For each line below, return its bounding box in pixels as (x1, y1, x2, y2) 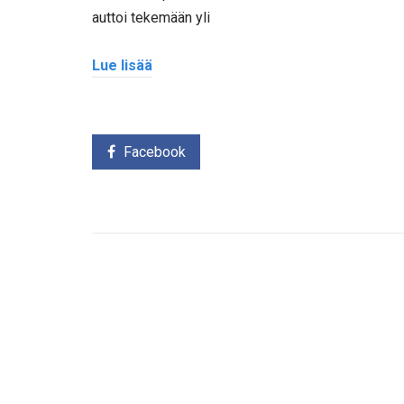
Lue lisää (92, 56, 152, 74)
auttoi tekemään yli (92, 9, 210, 26)
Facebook (123, 143, 186, 161)
